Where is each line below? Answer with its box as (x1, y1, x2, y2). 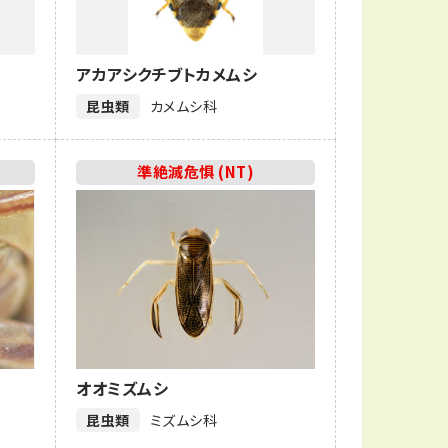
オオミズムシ (76, 375, 169, 400)
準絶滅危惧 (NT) (137, 161, 255, 183)
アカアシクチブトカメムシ (76, 62, 258, 87)
